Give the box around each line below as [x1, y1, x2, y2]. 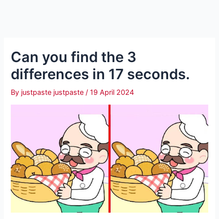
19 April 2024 [90, 88, 134, 97]
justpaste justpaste [21, 88, 86, 97]
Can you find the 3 [11, 48, 137, 66]
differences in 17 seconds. [11, 65, 190, 83]
